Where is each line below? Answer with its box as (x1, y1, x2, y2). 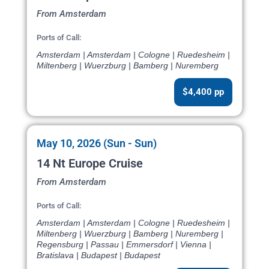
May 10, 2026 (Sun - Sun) (37, 137, 157, 150)
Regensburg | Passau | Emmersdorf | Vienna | (37, 240, 211, 250)
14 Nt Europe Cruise (37, 156, 143, 171)
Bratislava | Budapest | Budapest (37, 250, 160, 261)
